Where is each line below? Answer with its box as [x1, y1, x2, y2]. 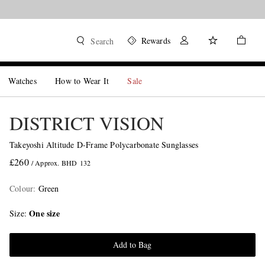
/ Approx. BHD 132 [31, 158, 91, 167]
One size [29, 207, 60, 219]
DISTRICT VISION [9, 110, 164, 135]
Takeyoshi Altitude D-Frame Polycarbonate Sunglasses [9, 139, 199, 150]
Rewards [141, 35, 170, 46]
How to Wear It [55, 75, 109, 86]
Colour [9, 183, 34, 194]
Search [91, 35, 114, 47]
